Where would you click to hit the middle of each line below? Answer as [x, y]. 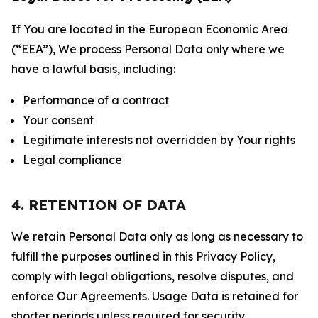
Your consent [58, 120]
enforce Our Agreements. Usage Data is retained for [155, 296]
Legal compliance [72, 160]
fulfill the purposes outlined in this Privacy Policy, [143, 256]
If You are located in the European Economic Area [150, 29]
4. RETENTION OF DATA [99, 205]
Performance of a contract [96, 100]
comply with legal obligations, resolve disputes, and [153, 276]
